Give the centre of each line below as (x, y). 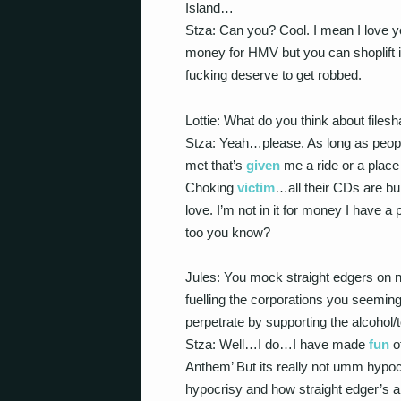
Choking (211, 187)
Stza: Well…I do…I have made (277, 344)
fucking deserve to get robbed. (273, 75)
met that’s (216, 165)
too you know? (228, 232)
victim (256, 187)
